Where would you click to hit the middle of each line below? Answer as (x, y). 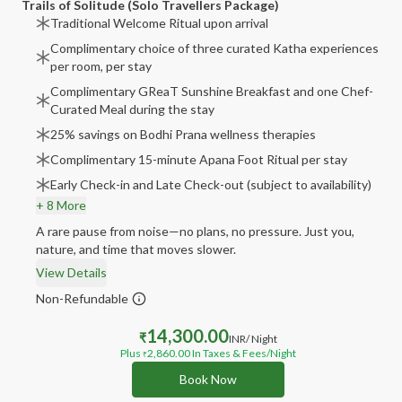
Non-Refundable (82, 298)
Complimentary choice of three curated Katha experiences (214, 48)
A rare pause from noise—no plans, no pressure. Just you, (195, 231)
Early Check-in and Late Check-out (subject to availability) (211, 184)
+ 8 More (61, 205)
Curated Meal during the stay (132, 109)
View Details (71, 272)
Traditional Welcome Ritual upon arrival (159, 23)
